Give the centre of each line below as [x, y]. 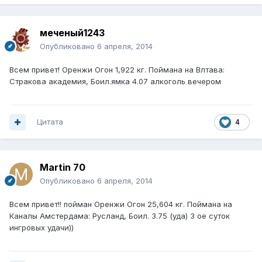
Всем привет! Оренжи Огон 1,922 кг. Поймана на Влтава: [117, 70]
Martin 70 [63, 168]
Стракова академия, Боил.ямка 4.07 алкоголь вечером [115, 82]
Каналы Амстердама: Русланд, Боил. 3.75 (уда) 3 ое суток [120, 216]
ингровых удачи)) [42, 228]
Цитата [50, 122]
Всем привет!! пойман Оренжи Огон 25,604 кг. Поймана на [121, 204]
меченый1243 [72, 33]
